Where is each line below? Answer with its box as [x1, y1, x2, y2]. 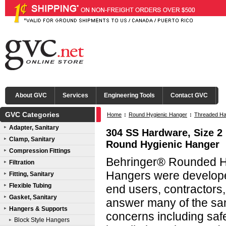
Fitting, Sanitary [9, 171, 54, 178]
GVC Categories [5, 110, 60, 119]
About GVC [15, 92, 47, 99]
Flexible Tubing [9, 182, 51, 189]
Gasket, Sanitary [9, 194, 57, 201]
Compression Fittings [9, 147, 71, 154]
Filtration [9, 159, 34, 166]
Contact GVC [171, 92, 208, 99]
